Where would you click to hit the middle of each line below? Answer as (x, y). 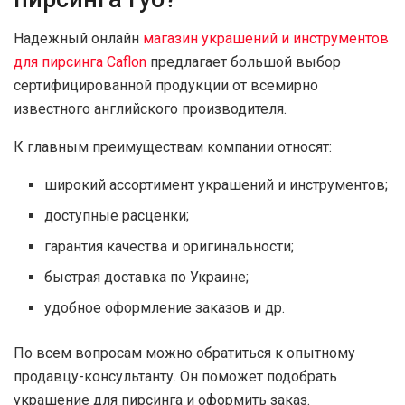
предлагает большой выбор (244, 62)
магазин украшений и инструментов (266, 39)
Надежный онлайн (78, 39)
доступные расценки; (117, 216)
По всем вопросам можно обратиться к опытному (184, 353)
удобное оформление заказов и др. (165, 308)
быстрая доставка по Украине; (147, 278)
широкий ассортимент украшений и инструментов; (217, 185)
